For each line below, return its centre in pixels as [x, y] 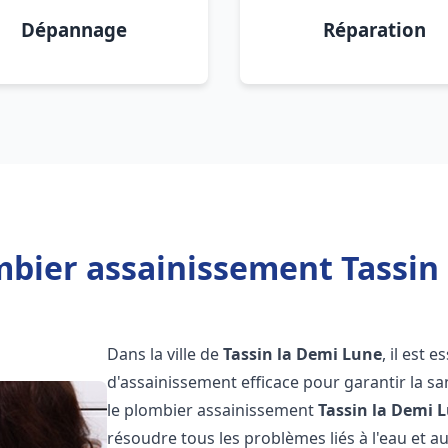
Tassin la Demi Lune [303, 354]
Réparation [374, 29]
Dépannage [74, 29]
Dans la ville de [165, 354]
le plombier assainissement [213, 410]
